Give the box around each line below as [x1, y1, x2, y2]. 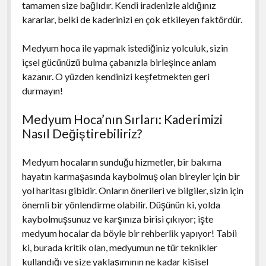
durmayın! [21, 84, 63, 96]
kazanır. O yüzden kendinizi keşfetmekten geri [21, 70, 210, 82]
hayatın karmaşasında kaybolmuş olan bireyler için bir [21, 170, 240, 182]
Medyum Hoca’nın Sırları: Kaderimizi [21, 111, 223, 126]
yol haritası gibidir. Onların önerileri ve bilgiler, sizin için [21, 184, 243, 196]
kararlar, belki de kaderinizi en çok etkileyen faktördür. [21, 13, 242, 25]
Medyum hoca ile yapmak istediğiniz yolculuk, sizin [21, 42, 228, 53]
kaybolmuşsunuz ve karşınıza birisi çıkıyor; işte [21, 213, 213, 224]
